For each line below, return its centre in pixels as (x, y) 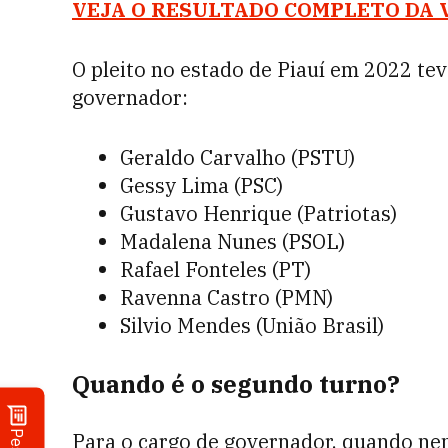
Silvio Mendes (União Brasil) (252, 325)
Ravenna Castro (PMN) (226, 297)
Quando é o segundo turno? (236, 384)
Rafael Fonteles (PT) (215, 269)
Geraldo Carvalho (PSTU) (237, 157)
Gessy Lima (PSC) (201, 185)
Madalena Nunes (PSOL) (232, 241)
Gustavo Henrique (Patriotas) (258, 213)
